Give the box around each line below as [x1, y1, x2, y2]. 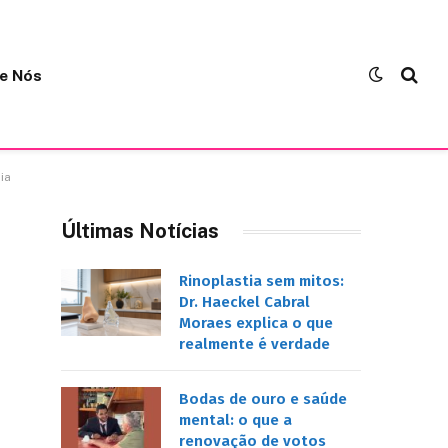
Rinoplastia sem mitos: [179, 272, 344, 290]
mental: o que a [179, 411, 292, 429]
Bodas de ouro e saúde [179, 390, 347, 408]
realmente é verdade [179, 335, 334, 353]
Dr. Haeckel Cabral [179, 293, 310, 311]
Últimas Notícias [61, 219, 219, 243]
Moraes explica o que [179, 314, 333, 332]
